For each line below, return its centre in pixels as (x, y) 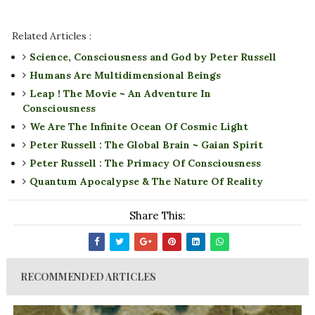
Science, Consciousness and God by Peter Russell (153, 57)
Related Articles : (51, 36)
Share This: (157, 216)
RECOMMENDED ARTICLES (88, 277)
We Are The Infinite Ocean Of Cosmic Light (139, 127)
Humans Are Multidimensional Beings (125, 76)
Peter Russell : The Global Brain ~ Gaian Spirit (146, 145)
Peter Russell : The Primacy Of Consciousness (145, 163)
